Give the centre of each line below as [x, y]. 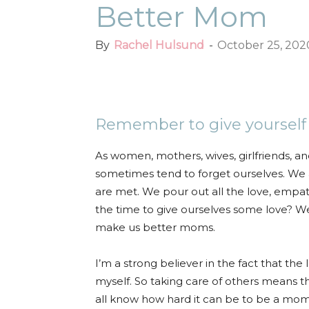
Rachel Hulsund [159, 46]
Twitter [229, 75]
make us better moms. [155, 228]
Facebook [147, 75]
